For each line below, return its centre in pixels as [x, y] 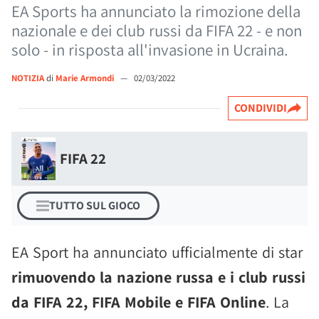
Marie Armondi [86, 78]
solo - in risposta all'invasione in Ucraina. [150, 50]
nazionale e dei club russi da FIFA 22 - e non [157, 31]
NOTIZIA [28, 78]
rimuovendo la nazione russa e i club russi [158, 277]
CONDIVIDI [261, 108]
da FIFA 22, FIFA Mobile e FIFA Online [138, 302]
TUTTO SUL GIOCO [95, 205]
